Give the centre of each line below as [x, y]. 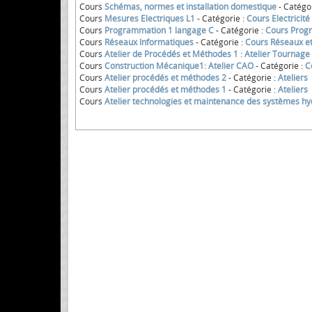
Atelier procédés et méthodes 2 [165, 78]
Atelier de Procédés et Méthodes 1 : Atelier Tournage [207, 54]
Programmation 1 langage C [159, 30]
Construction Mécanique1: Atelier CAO [179, 66]
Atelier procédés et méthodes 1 [165, 89]
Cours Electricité [278, 18]
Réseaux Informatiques [149, 42]
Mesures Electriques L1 [150, 18]
